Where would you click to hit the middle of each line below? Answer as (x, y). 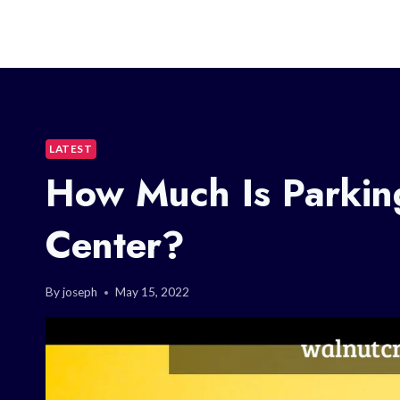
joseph (80, 292)
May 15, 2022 (153, 292)
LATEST (71, 148)
